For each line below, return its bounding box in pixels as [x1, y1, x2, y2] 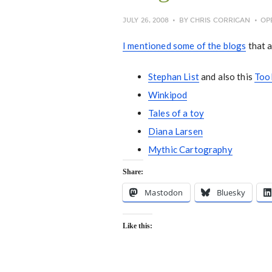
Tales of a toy [148, 107, 205, 118]
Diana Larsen [148, 126, 203, 137]
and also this [199, 71, 255, 82]
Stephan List [148, 71, 199, 82]
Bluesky [216, 187, 245, 198]
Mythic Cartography [148, 144, 233, 155]
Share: [123, 168, 143, 176]
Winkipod [148, 89, 188, 100]
